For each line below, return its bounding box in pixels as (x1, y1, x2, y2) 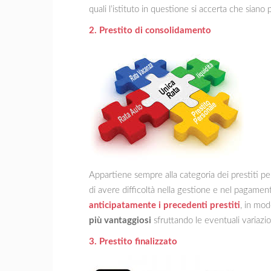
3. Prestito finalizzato (89, 237, 177, 246)
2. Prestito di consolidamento (89, 25, 211, 35)
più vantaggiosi (89, 215, 151, 225)
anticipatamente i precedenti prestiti (89, 200, 240, 210)
